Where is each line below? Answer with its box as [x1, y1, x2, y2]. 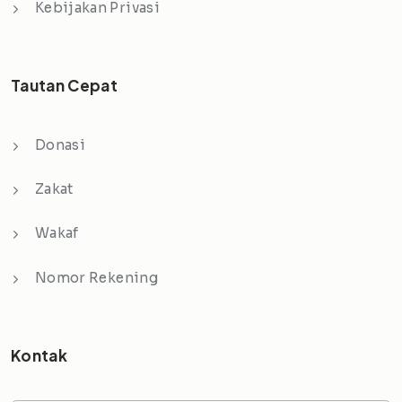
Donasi [35, 136, 86, 154]
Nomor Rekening [35, 268, 158, 286]
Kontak [11, 345, 68, 366]
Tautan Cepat [11, 75, 118, 96]
